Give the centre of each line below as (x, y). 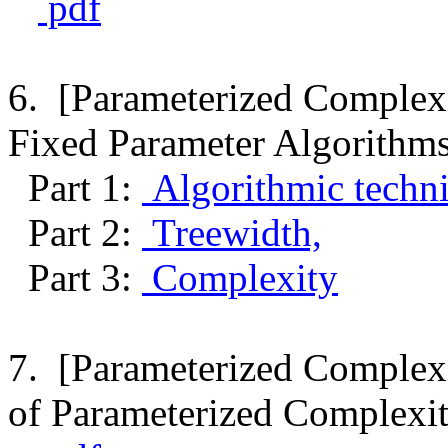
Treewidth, (232, 232)
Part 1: (75, 187)
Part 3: (75, 277)
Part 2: (75, 232)
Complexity (240, 277)
